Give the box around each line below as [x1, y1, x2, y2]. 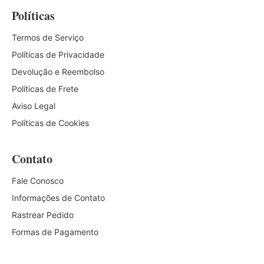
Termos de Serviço [12, 32, 84, 42]
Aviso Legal [12, 100, 55, 111]
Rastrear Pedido [12, 209, 74, 220]
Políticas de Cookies [12, 117, 89, 128]
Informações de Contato [12, 192, 105, 203]
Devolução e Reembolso [12, 66, 104, 77]
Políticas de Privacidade [12, 49, 104, 60]
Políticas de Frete [12, 83, 78, 94]
